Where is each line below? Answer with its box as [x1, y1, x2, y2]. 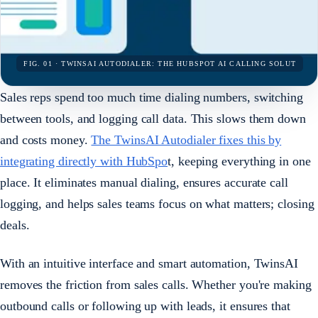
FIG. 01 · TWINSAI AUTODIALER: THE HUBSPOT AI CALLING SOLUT [23, 60, 296, 67]
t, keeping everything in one [168, 154, 311, 168]
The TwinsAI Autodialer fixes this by [91, 133, 282, 147]
